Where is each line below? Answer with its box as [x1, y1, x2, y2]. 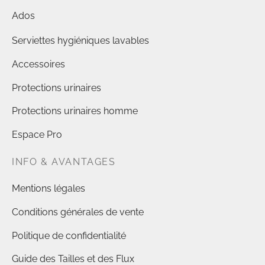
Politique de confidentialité [12, 230, 126, 241]
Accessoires [12, 58, 65, 70]
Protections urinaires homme [12, 105, 138, 117]
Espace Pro [12, 129, 62, 141]
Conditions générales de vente [12, 206, 144, 218]
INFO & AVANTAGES [12, 156, 116, 167]
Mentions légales [12, 182, 85, 194]
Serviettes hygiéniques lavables [12, 34, 149, 46]
